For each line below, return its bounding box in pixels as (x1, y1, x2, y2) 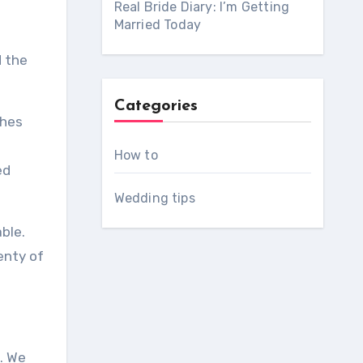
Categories (113, 98, 198, 114)
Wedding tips (113, 190, 195, 206)
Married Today (113, 17, 202, 32)
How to (113, 147, 158, 163)
